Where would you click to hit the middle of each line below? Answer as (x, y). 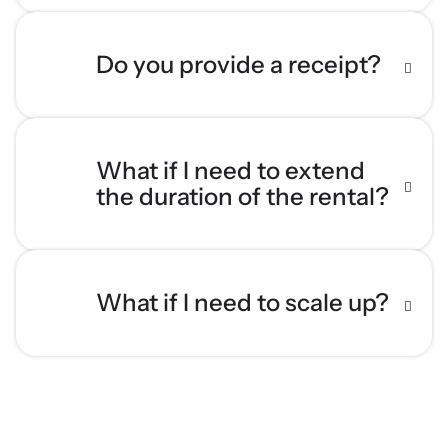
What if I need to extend (230, 171)
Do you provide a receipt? (238, 65)
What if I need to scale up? (242, 303)
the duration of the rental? (242, 197)
